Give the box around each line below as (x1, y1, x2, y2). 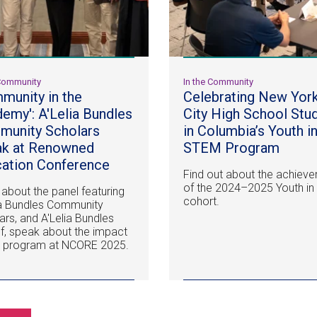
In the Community (183, 76, 254, 88)
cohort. (183, 195, 220, 209)
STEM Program (183, 139, 280, 157)
